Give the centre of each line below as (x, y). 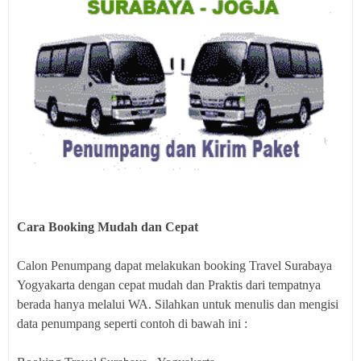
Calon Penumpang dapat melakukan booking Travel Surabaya (174, 265)
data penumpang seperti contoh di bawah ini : (132, 323)
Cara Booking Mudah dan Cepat (108, 226)
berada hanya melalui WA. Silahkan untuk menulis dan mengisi (178, 304)
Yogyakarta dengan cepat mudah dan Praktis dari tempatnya (169, 284)
